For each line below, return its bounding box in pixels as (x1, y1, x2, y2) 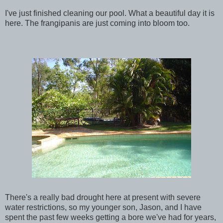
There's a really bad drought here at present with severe (5, 193, 201, 202)
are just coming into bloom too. (80, 18, 190, 27)
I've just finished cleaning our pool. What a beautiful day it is (5, 8, 215, 17)
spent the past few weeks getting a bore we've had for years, (5, 213, 216, 222)
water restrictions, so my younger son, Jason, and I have (5, 203, 202, 212)
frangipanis (41, 18, 80, 27)
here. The (5, 18, 41, 27)
